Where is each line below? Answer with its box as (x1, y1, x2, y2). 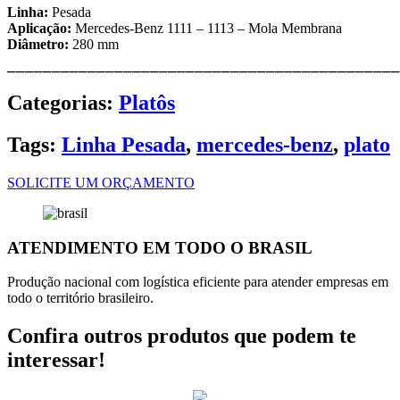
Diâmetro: (7, 37, 69, 53)
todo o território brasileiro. (7, 290, 154, 306)
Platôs (119, 91, 175, 115)
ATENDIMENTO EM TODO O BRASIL (7, 237, 312, 257)
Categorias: (7, 91, 113, 115)
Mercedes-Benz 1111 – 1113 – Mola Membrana (71, 21, 342, 37)
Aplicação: (7, 21, 71, 37)
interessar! (7, 348, 105, 372)
